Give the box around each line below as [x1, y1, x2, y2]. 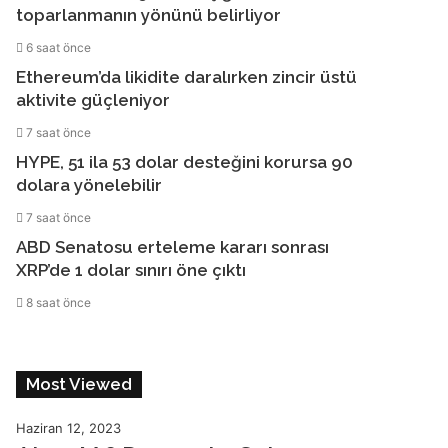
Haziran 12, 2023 [16, 420, 122, 436]
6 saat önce [26, 40, 92, 55]
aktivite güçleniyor [16, 90, 171, 110]
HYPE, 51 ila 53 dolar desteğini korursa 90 [16, 152, 354, 172]
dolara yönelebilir [16, 175, 163, 195]
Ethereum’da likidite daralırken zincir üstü [16, 67, 358, 87]
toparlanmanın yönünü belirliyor [16, 5, 282, 25]
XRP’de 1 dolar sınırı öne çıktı [16, 260, 247, 280]
